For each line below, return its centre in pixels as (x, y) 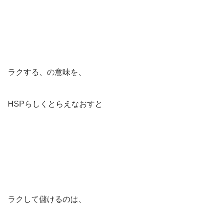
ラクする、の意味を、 (47, 72)
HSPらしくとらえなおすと (55, 104)
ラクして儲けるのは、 (47, 199)
